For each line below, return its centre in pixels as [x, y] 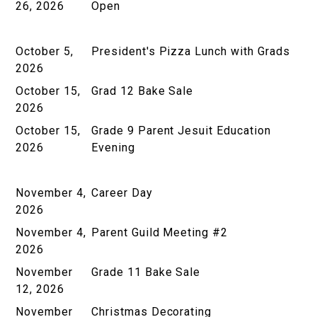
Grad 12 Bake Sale [144, 91]
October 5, [45, 51]
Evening [115, 147]
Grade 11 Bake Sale [148, 272]
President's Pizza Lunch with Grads [192, 51]
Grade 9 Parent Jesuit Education [181, 130]
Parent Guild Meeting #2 [160, 232]
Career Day [122, 192]
